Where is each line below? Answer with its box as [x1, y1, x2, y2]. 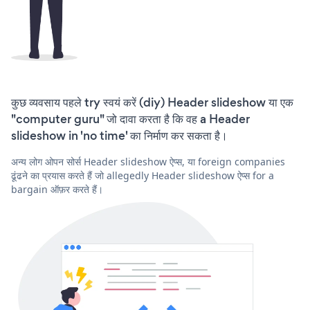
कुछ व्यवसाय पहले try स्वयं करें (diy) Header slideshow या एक [11, 94, 293, 111]
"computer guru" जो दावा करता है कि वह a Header [11, 111, 250, 128]
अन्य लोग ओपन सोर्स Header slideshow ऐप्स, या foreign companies [11, 155, 285, 169]
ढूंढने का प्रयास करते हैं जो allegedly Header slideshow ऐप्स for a [11, 169, 274, 183]
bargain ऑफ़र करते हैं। [11, 183, 103, 197]
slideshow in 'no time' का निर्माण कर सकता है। [11, 127, 228, 145]
